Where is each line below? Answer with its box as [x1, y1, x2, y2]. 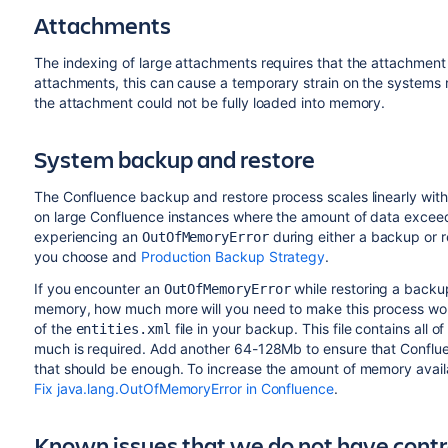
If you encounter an [33, 280, 164, 297]
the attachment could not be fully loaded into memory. [33, 94, 386, 111]
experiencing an [33, 228, 142, 245]
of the [33, 320, 76, 337]
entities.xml [75, 321, 171, 337]
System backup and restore [33, 143, 315, 175]
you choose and [33, 248, 141, 265]
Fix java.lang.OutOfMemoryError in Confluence [33, 380, 334, 397]
